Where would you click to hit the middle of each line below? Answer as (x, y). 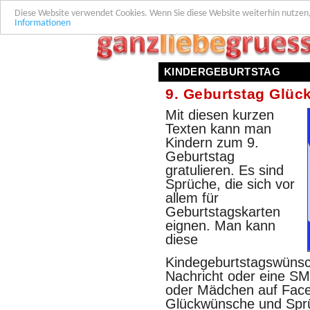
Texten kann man (218, 129)
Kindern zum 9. (212, 143)
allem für (192, 198)
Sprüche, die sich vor (230, 184)
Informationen (43, 23)
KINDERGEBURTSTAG (222, 72)
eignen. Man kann (220, 226)
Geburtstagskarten (223, 212)
